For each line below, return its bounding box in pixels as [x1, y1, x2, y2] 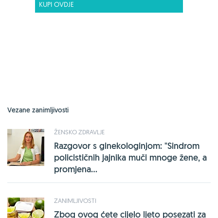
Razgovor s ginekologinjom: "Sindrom [54, 140, 200, 152]
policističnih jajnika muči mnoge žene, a [54, 152, 207, 163]
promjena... [54, 163, 97, 175]
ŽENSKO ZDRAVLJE [54, 128, 105, 136]
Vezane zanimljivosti [7, 106, 69, 115]
